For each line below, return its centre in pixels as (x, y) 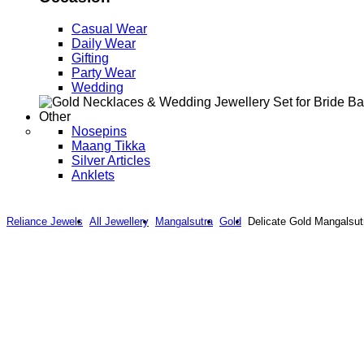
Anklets (93, 175)
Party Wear (104, 72)
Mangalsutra (184, 221)
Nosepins (99, 131)
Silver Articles (111, 160)
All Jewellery (119, 221)
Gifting (90, 58)
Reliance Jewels (45, 221)
